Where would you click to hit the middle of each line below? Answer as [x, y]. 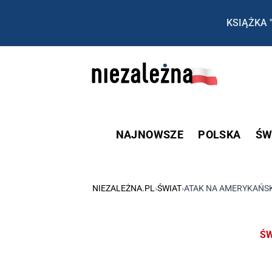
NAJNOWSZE [150, 134]
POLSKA [219, 134]
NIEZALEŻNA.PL [124, 188]
